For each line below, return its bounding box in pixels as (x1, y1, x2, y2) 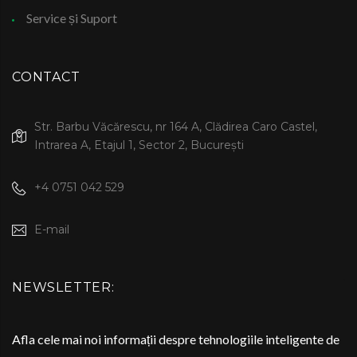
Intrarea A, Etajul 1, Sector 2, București (34, 138, 244, 153)
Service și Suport (26, 10, 117, 26)
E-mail (34, 222, 69, 237)
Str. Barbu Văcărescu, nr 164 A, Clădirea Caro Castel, (34, 120, 317, 135)
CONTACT (12, 69, 80, 85)
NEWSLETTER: (12, 280, 115, 296)
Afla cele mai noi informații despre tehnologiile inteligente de (12, 331, 339, 347)
